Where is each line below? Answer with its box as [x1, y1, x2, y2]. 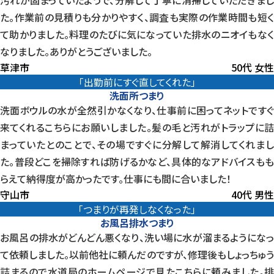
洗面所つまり [109, 87, 165, 103]
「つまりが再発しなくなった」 [78, 201, 196, 217]
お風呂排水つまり [100, 215, 174, 230]
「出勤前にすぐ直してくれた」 [78, 74, 196, 89]
